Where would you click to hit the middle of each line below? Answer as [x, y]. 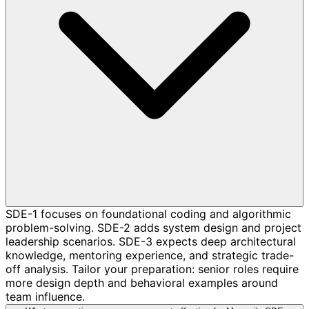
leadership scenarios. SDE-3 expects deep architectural [151, 241]
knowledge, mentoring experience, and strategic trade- [150, 255]
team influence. [45, 296]
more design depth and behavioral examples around [142, 282]
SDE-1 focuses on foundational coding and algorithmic [148, 213]
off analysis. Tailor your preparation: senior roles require [152, 269]
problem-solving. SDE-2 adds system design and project [153, 227]
